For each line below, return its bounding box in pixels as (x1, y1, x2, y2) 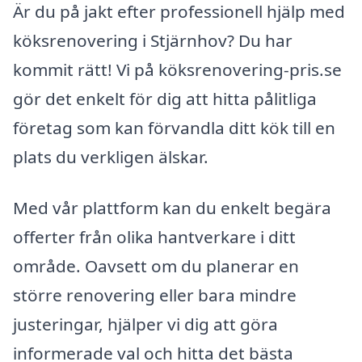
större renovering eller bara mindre (13, 284, 297, 307)
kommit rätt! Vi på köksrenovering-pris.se (13, 57, 342, 81)
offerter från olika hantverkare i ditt (13, 225, 296, 249)
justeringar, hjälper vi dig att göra (13, 313, 278, 336)
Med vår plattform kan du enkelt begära (13, 196, 331, 220)
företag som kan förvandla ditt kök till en (13, 116, 335, 139)
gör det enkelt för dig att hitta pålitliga (13, 86, 317, 110)
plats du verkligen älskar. (13, 145, 208, 168)
